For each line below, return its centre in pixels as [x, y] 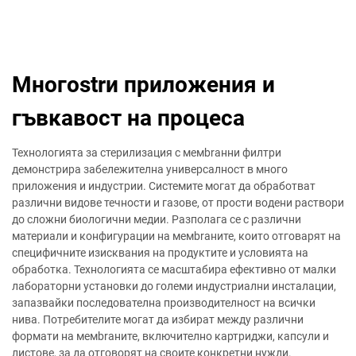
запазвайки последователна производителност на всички [164, 303]
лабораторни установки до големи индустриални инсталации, [174, 286]
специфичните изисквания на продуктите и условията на [160, 253]
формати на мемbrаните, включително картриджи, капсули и [170, 336]
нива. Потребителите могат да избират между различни [158, 319]
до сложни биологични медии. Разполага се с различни [157, 219]
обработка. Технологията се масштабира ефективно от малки [174, 269]
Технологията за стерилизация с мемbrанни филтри [147, 153]
